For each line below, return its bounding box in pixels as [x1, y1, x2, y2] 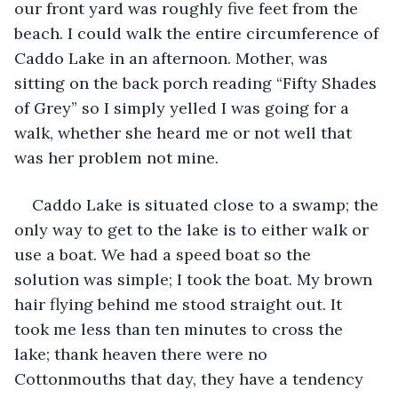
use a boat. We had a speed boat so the [14, 243, 315, 265]
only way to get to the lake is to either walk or [14, 219, 373, 240]
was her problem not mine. [14, 147, 219, 168]
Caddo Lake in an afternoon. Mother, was [14, 47, 332, 68]
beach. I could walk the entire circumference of [14, 22, 383, 44]
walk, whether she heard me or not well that [14, 122, 356, 143]
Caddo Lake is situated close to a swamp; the [32, 194, 383, 215]
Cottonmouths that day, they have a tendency [14, 368, 368, 389]
